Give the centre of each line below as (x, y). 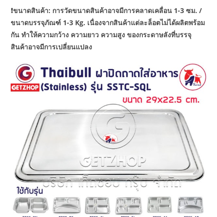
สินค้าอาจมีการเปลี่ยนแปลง (52, 46)
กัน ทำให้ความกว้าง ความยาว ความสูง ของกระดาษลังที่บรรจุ (101, 34)
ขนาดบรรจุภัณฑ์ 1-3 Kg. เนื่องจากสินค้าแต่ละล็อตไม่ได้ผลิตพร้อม (108, 22)
